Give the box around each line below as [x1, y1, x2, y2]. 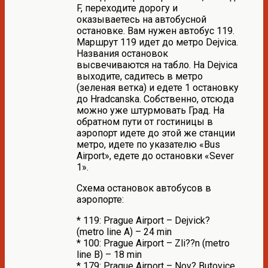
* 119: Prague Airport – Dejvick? [77, 214, 210, 226]
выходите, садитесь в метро [77, 70, 203, 82]
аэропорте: [77, 193, 124, 205]
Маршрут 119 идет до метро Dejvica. [77, 36, 238, 48]
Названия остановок [77, 47, 168, 59]
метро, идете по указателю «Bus [77, 138, 220, 150]
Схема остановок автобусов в [77, 182, 211, 194]
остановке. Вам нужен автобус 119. [77, 25, 234, 36]
